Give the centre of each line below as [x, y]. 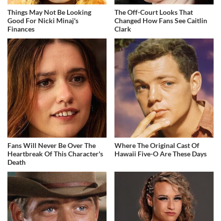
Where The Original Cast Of [157, 145]
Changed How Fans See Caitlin [161, 21]
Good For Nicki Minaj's [43, 21]
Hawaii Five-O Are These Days [161, 153]
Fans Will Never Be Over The [52, 145]
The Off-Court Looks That [154, 12]
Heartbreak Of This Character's [55, 153]
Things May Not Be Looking [49, 12]
